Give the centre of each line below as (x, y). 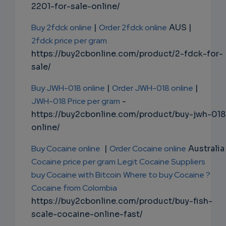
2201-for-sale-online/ (76, 7)
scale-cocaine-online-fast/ (87, 214)
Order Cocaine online (148, 149)
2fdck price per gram (69, 41)
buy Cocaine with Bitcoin (76, 175)
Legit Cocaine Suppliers (161, 162)
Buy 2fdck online (62, 28)
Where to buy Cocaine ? (167, 175)
